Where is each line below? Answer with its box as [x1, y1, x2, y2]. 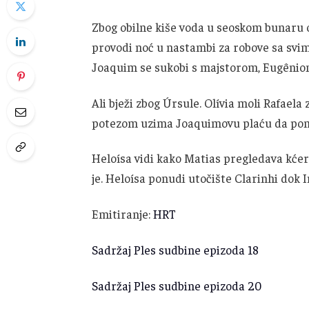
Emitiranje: [91, 206, 153, 222]
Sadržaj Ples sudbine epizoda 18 [91, 241, 259, 257]
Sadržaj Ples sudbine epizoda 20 [91, 277, 261, 293]
